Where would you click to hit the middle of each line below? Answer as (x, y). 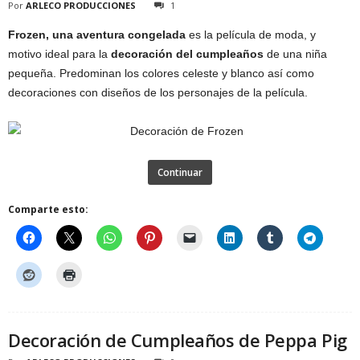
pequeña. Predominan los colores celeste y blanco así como (161, 73)
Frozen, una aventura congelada (97, 35)
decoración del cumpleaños (187, 54)
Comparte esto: (48, 209)
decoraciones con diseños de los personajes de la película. (158, 92)
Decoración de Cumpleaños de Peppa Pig (178, 340)
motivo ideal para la (59, 54)
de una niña (295, 54)
